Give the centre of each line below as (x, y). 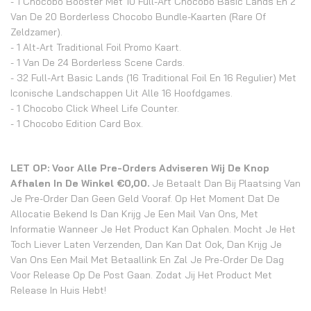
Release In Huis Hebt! (58, 290)
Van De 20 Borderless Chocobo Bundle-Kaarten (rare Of (138, 17)
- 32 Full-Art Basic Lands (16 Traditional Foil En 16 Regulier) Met (153, 78)
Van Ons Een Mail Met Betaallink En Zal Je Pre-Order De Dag (147, 260)
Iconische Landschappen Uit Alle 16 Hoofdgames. (121, 93)
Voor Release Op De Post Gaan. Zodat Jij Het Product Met (141, 275)
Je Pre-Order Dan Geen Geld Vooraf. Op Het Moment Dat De (145, 199)
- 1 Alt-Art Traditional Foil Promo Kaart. (96, 47)
